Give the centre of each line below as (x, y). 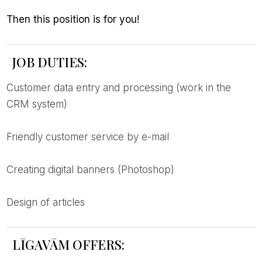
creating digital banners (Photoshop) (94, 170)
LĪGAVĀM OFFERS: (68, 245)
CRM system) (37, 104)
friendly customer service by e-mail (90, 137)
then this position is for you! (76, 20)
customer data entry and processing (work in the (10, 88)
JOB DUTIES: (49, 62)
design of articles (49, 203)
